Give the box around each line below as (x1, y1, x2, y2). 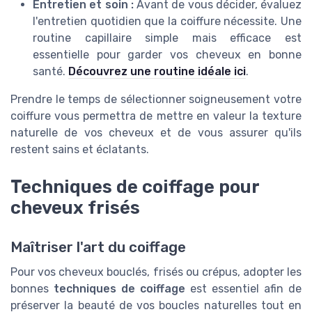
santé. (33, 65, 68, 79)
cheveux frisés (10, 197, 140, 219)
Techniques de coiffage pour (10, 176, 259, 198)
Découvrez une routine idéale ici (68, 65, 246, 79)
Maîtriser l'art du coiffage (10, 238, 186, 256)
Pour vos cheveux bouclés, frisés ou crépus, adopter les (10, 265, 302, 279)
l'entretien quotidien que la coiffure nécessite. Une (33, 15, 302, 29)
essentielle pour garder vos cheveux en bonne (33, 48, 302, 62)
